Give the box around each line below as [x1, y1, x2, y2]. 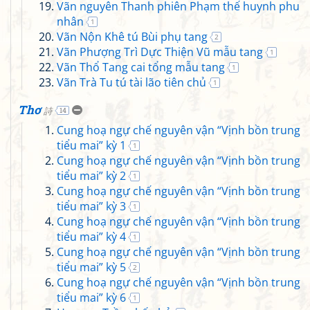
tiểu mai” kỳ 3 [57, 199, 126, 214]
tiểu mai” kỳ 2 [57, 168, 126, 183]
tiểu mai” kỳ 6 [57, 290, 126, 305]
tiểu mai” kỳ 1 [57, 138, 126, 153]
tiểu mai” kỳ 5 [57, 259, 126, 275]
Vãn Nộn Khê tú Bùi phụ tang [57, 29, 208, 44]
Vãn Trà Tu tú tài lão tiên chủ [57, 75, 206, 90]
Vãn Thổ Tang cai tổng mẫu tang [57, 60, 225, 75]
